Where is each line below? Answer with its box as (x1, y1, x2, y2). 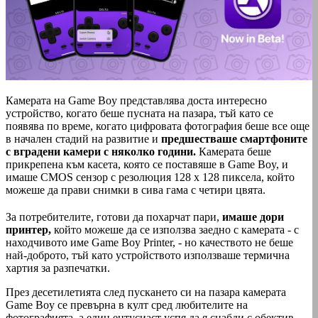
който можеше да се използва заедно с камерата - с (51, 223, 299, 236)
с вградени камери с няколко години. (6, 145, 196, 158)
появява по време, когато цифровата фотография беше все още (6, 119, 309, 132)
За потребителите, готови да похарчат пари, (6, 210, 219, 223)
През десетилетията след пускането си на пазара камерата (6, 285, 286, 298)
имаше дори (219, 210, 284, 223)
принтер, (6, 223, 51, 236)
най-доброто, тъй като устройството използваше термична (6, 248, 290, 261)
